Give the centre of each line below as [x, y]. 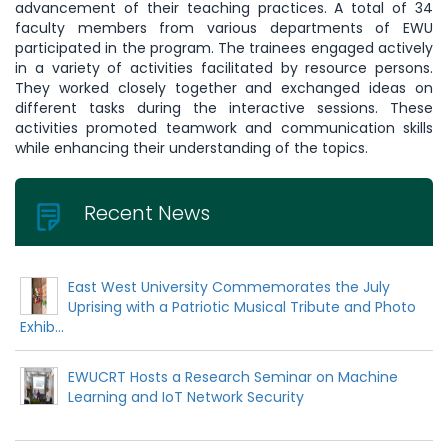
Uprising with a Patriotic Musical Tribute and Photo [242, 307]
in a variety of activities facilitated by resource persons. [224, 68]
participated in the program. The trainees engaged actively [224, 48]
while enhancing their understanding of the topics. [191, 148]
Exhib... [42, 327]
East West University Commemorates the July [229, 287]
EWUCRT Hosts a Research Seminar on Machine [233, 377]
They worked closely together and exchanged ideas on [224, 88]
